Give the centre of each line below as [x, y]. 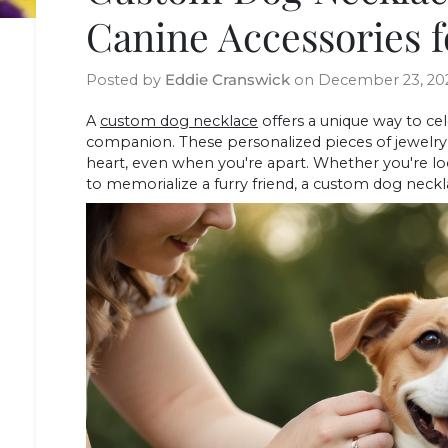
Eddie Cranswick [227, 79]
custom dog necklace [179, 120]
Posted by [125, 79]
